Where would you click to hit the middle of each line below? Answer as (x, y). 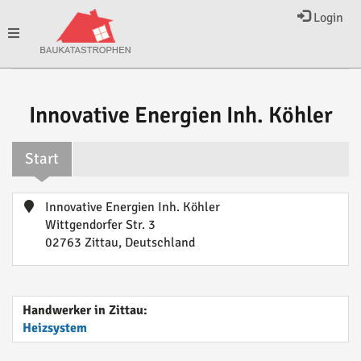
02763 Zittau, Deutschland (120, 243)
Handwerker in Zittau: (85, 310)
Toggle (25, 33)
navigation (36, 101)
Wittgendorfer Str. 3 (100, 225)
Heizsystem (55, 328)
